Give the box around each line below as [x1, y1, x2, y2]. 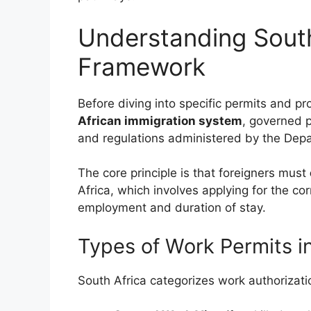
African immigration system [78, 113, 242, 128]
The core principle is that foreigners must [78, 166, 310, 180]
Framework [78, 51, 205, 81]
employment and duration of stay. [78, 201, 266, 215]
